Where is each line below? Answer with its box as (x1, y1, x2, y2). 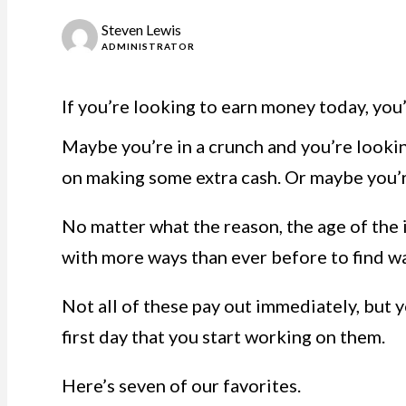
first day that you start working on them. (62, 325, 385, 347)
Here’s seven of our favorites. (62, 374, 301, 396)
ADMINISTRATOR (101, 41, 195, 52)
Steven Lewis (101, 21, 181, 38)
